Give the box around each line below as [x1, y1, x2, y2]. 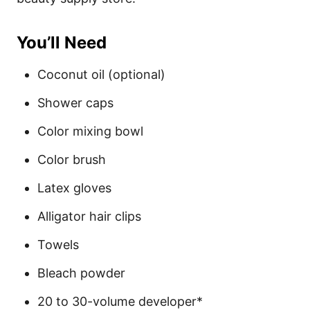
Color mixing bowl [37, 124, 143, 139]
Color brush [37, 152, 106, 167]
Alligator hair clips [37, 209, 141, 224]
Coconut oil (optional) [37, 67, 165, 82]
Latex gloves [37, 181, 111, 196]
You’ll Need [17, 33, 107, 53]
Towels [37, 237, 79, 253]
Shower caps [37, 95, 113, 111]
